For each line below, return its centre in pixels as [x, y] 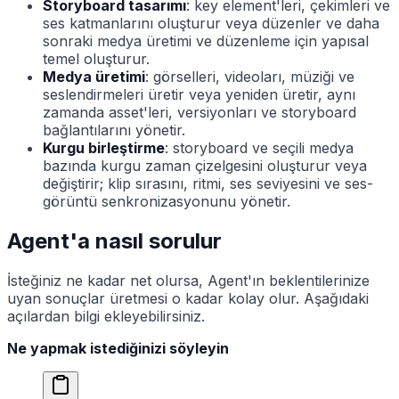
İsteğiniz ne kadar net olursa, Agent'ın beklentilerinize [188, 280]
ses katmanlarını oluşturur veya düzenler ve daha [211, 24]
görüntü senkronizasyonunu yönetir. [167, 202]
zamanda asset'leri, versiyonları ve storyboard [199, 113]
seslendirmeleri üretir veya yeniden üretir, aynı [199, 95]
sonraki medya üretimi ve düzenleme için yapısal [206, 41]
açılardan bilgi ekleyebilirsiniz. [106, 316]
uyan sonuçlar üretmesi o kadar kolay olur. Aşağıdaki [188, 298]
